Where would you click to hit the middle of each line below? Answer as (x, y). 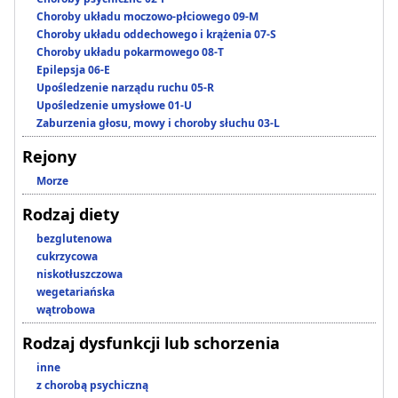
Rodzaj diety (71, 215)
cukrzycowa (67, 257)
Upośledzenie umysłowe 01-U (114, 106)
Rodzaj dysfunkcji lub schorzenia (151, 343)
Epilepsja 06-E (73, 70)
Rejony (49, 157)
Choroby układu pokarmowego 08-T (130, 52)
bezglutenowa (74, 239)
